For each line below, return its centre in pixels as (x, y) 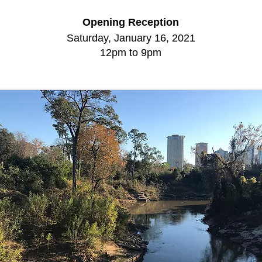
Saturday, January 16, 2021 (131, 38)
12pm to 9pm (131, 53)
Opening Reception (131, 22)
